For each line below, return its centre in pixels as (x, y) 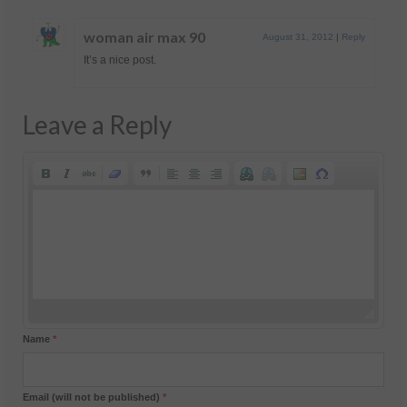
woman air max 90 (144, 36)
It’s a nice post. (120, 60)
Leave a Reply (97, 124)
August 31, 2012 (298, 36)
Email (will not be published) (93, 397)
